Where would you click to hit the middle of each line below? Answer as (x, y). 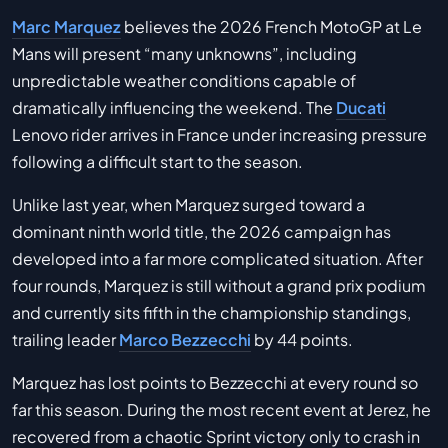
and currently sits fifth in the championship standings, (211, 312)
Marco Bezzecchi (185, 339)
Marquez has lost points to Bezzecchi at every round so (215, 382)
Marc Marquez (66, 26)
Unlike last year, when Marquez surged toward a (188, 204)
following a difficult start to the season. (157, 161)
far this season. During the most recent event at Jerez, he (221, 409)
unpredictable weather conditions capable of (184, 80)
